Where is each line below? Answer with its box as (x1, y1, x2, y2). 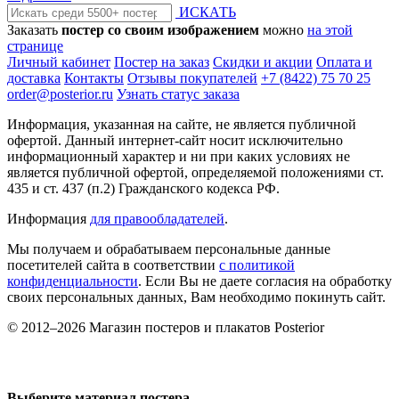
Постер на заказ (114, 54, 209, 70)
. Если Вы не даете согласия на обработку (138, 273, 392, 289)
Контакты (64, 70, 124, 86)
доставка (7, 70, 61, 86)
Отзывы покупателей (127, 70, 257, 86)
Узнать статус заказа (117, 86, 240, 102)
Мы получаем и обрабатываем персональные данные (7, 241, 330, 257)
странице (7, 38, 63, 54)
